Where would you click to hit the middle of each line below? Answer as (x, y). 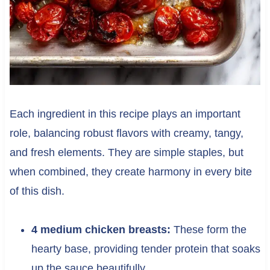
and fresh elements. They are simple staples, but (126, 152)
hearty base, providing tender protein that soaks (146, 249)
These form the (208, 229)
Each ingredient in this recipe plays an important (125, 114)
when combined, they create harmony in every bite (130, 171)
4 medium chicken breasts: (101, 229)
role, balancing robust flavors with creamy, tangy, (126, 133)
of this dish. (37, 191)
